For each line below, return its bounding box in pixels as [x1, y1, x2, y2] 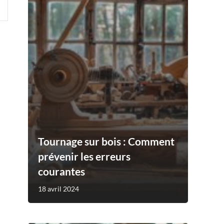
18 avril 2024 [38, 184, 79, 193]
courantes [38, 164, 85, 177]
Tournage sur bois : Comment [38, 134, 174, 147]
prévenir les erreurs [38, 149, 130, 162]
